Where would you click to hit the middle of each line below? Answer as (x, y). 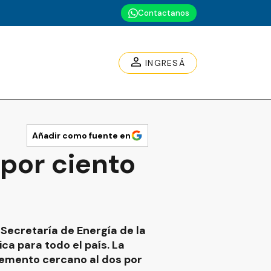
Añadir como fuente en (81, 135)
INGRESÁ (165, 63)
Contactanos (164, 13)
